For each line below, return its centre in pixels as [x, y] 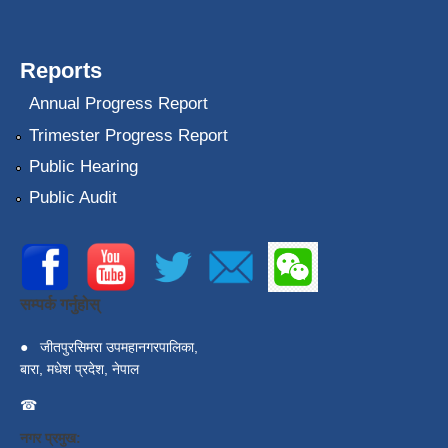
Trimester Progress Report [128, 135]
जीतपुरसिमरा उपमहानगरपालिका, [117, 347]
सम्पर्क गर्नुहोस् [60, 305]
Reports [61, 70]
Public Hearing [83, 167]
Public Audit [72, 198]
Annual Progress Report [118, 104]
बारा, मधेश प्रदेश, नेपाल [79, 369]
